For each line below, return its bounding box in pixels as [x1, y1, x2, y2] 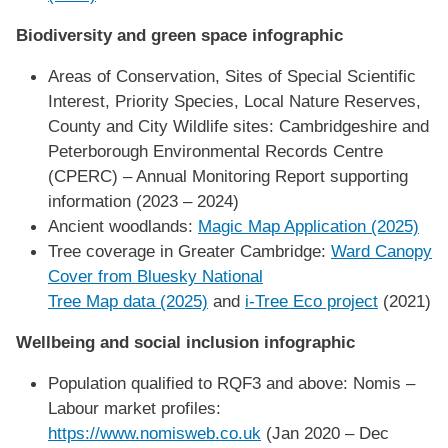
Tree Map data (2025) [48, 290, 208, 311]
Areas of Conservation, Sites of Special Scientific [48, 65, 416, 86]
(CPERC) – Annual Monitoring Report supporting [48, 165, 408, 186]
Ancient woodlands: [48, 215, 198, 236]
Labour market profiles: [48, 397, 221, 418]
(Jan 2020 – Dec [261, 422, 389, 443]
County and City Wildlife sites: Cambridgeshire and [48, 115, 429, 136]
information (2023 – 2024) [48, 190, 239, 211]
